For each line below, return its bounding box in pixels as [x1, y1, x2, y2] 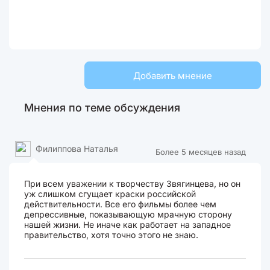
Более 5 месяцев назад [155, 147, 246, 157]
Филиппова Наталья [36, 143, 118, 154]
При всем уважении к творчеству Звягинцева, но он [24, 178, 240, 189]
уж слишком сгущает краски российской [24, 189, 196, 199]
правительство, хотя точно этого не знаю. [24, 230, 198, 240]
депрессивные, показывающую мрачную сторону [24, 209, 232, 219]
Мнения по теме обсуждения [24, 101, 180, 114]
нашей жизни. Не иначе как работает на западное [24, 219, 231, 230]
